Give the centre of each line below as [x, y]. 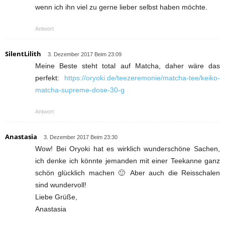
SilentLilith [23, 53]
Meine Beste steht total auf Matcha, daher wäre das [128, 66]
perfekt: [50, 78]
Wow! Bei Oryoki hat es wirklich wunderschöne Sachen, [128, 148]
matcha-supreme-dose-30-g [80, 90]
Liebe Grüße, [56, 197]
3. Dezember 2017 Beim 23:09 [85, 54]
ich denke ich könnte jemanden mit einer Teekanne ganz [128, 160]
